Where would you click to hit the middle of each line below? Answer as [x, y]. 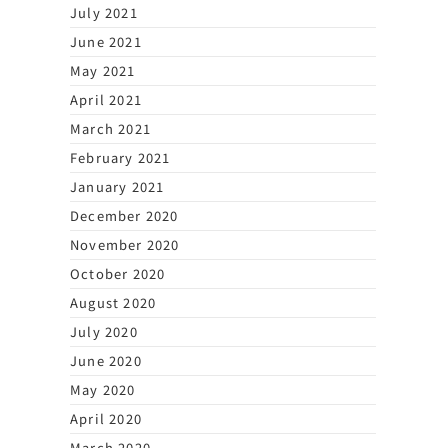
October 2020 [118, 273]
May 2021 [103, 70]
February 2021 [120, 157]
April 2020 [106, 418]
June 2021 [106, 41]
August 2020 [113, 302]
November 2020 [125, 244]
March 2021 [110, 128]
